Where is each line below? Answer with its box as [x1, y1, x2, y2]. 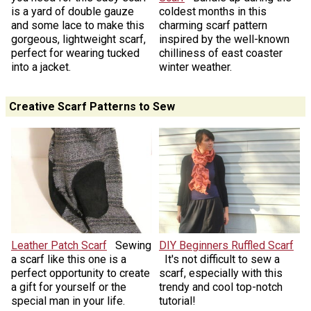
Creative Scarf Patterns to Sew [8, 99, 175, 113]
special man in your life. [10, 294, 125, 308]
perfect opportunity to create [10, 266, 150, 280]
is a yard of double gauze [10, 5, 134, 19]
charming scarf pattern [159, 19, 267, 33]
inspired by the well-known [159, 33, 289, 47]
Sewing [115, 238, 151, 252]
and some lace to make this [10, 19, 144, 33]
